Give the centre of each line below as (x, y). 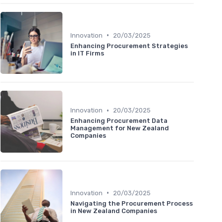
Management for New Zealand (120, 128)
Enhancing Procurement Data (119, 121)
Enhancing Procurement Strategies (129, 46)
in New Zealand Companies (114, 211)
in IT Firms (87, 53)
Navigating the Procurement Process (132, 203)
